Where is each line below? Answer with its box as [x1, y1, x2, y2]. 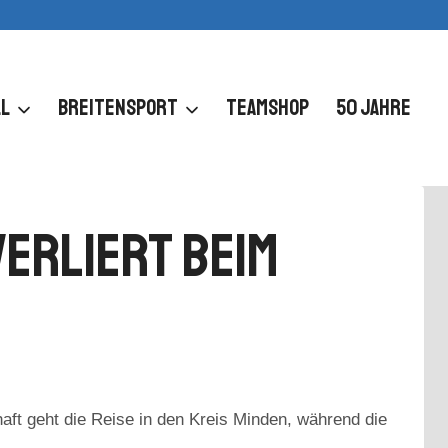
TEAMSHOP [226, 93, 310, 122]
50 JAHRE [335, 93, 411, 122]
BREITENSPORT [58, 93, 179, 122]
